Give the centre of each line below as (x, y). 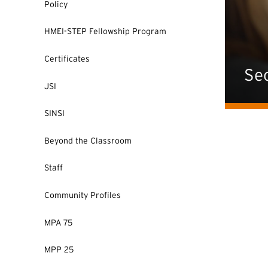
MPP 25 (59, 250)
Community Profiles (83, 195)
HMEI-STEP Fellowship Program (105, 31)
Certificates (67, 58)
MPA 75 (58, 222)
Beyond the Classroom (88, 140)
